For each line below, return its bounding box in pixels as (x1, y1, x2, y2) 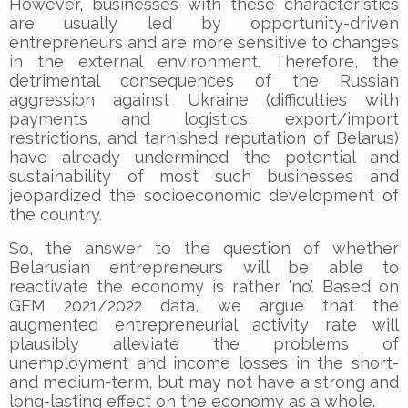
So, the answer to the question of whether (9, 238, 399, 258)
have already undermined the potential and (9, 147, 399, 167)
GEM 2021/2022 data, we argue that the (9, 295, 399, 315)
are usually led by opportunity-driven (9, 13, 399, 33)
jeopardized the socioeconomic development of (9, 185, 399, 205)
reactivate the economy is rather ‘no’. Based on (9, 276, 399, 296)
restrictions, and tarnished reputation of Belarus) (9, 127, 399, 148)
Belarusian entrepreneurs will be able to (9, 257, 399, 277)
